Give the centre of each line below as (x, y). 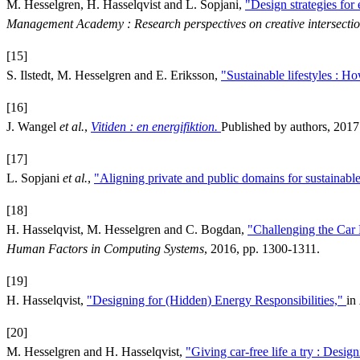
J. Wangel (33, 126)
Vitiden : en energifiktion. (154, 126)
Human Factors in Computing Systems (105, 248)
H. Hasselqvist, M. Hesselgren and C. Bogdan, (127, 229)
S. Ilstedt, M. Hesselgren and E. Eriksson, (114, 75)
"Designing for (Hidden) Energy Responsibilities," (217, 300)
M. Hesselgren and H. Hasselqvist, (96, 351)
